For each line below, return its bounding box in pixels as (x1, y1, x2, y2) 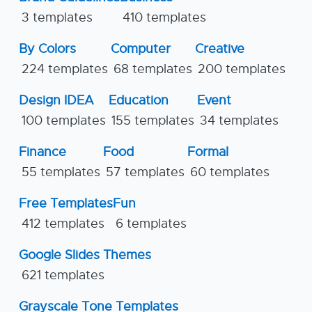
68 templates (114, 61, 192, 77)
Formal (187, 144, 228, 160)
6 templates (116, 216, 187, 232)
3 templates (22, 10, 93, 26)
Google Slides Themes (19, 247, 151, 263)
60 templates (190, 164, 270, 180)
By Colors (19, 41, 76, 57)
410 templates (123, 10, 206, 26)
